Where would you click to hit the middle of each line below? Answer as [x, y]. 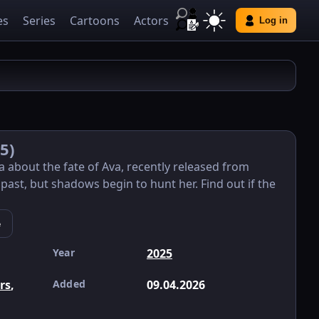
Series [39, 20]
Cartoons [95, 20]
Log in [273, 20]
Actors [151, 20]
